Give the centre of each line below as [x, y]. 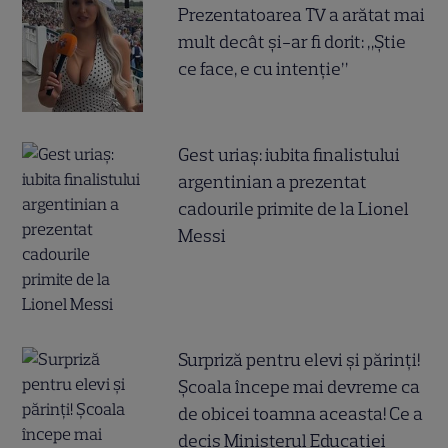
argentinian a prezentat [273, 182]
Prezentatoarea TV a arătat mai [302, 15]
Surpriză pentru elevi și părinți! [299, 360]
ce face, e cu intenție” [263, 69]
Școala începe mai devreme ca [299, 387]
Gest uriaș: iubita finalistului [289, 155]
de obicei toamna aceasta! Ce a [301, 414]
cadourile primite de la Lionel [294, 209]
